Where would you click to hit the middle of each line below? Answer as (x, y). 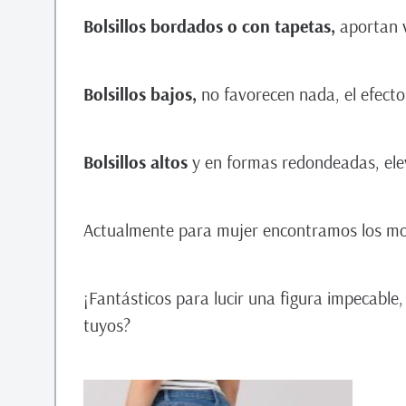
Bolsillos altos (135, 162)
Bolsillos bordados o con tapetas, (212, 26)
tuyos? (107, 325)
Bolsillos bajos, (142, 94)
